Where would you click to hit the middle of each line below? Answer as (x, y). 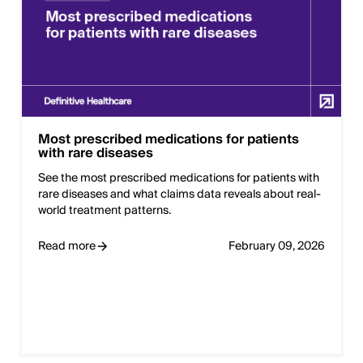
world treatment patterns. (105, 211)
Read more (67, 247)
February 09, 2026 (277, 247)
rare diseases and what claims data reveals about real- (179, 195)
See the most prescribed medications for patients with (179, 179)
